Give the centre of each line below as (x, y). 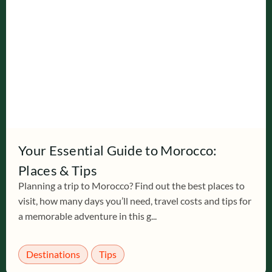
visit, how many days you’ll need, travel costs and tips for (135, 201)
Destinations (53, 254)
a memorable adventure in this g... (87, 216)
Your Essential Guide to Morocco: (118, 150)
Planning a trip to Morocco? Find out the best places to (131, 185)
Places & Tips (58, 170)
